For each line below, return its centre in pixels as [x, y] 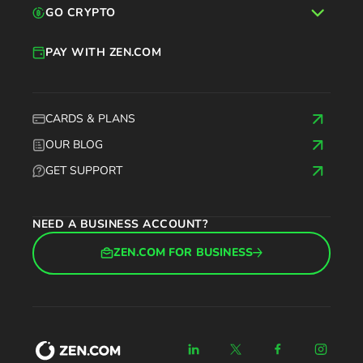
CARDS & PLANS [90, 118]
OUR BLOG [74, 144]
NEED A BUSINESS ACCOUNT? [120, 224]
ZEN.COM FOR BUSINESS [183, 252]
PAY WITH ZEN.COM [103, 52]
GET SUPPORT [84, 170]
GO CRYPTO [81, 12]
